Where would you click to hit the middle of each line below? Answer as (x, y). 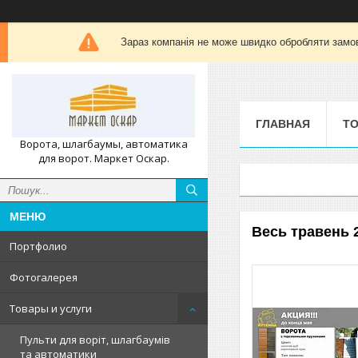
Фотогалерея (44, 278)
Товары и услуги (51, 309)
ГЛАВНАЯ (283, 123)
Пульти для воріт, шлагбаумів (95, 340)
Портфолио (38, 247)
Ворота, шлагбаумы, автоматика (104, 144)
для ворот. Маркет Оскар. (104, 159)
